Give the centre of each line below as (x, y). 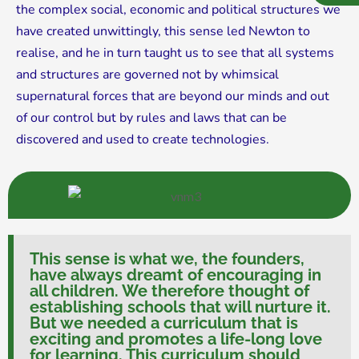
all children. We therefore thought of (169, 291)
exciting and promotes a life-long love (176, 339)
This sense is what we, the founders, (167, 259)
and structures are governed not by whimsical (147, 74)
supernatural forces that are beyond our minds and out (173, 96)
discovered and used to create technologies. (143, 139)
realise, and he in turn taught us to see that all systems (175, 52)
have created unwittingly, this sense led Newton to (163, 31)
